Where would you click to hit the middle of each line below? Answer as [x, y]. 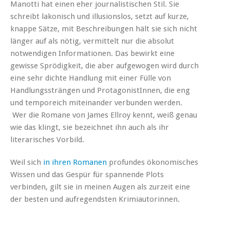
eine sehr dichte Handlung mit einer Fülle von [91, 78]
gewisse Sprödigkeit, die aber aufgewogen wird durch [104, 65]
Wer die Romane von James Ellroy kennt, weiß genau [104, 115]
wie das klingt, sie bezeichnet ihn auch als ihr [90, 127]
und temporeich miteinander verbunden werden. [96, 102]
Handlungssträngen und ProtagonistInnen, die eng [100, 90]
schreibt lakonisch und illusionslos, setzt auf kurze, [100, 16]
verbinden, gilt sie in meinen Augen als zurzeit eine [100, 187]
